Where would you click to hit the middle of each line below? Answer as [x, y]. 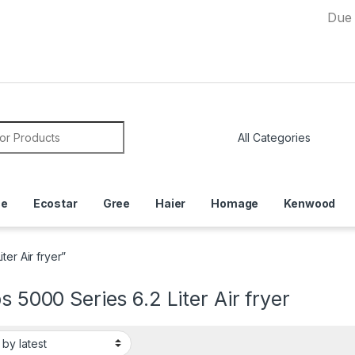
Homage [235, 203]
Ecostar [55, 203]
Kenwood [310, 203]
